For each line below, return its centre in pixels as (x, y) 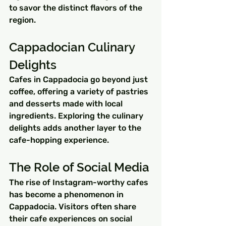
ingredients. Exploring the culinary (77, 116)
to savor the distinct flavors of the (77, 8)
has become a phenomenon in (67, 194)
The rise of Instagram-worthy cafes (80, 182)
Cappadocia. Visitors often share (74, 207)
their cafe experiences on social (72, 219)
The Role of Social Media (79, 167)
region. (22, 20)
